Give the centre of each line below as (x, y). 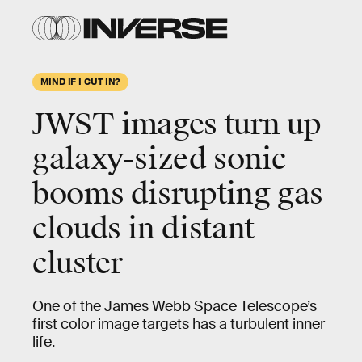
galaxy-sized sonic (159, 159)
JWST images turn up (177, 124)
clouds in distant (143, 229)
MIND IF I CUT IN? (81, 81)
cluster (78, 263)
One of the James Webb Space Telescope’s (175, 306)
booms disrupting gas (178, 194)
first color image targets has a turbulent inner (179, 324)
